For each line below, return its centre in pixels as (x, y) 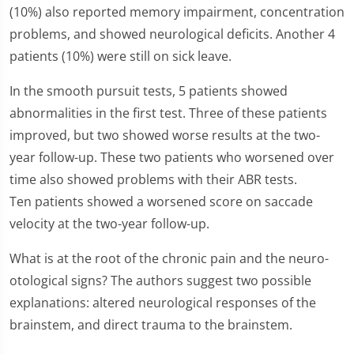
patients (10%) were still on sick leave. (121, 56)
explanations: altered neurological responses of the (163, 303)
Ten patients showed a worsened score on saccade (161, 201)
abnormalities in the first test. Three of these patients (168, 113)
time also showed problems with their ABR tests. (153, 179)
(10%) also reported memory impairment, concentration (177, 12)
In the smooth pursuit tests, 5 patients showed (149, 91)
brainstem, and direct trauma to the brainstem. (151, 325)
